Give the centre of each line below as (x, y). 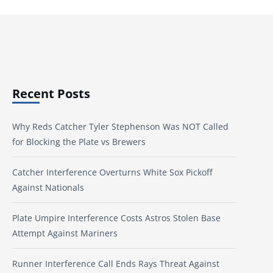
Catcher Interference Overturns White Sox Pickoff (112, 172)
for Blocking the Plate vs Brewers (79, 142)
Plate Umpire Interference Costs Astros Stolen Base (116, 218)
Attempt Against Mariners (65, 233)
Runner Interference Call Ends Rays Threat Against (116, 264)
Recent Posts (51, 94)
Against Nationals (48, 188)
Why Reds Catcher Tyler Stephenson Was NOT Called (120, 127)
